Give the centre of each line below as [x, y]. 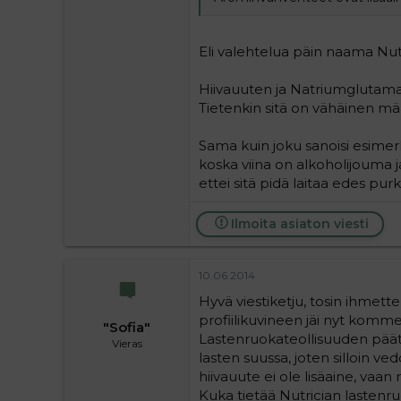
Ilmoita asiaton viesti [299, 223]
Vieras [127, 343]
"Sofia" [127, 327]
